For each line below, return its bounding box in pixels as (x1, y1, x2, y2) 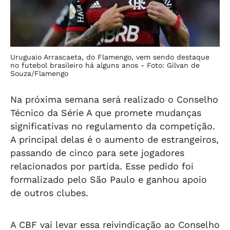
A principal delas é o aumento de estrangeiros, (10, 134, 219, 145)
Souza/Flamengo (10, 69, 68, 78)
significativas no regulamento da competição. (10, 121, 215, 131)
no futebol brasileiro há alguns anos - (10, 61, 147, 69)
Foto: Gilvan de (147, 61, 200, 69)
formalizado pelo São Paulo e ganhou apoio (10, 174, 207, 185)
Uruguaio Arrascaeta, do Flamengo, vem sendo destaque (10, 53, 209, 61)
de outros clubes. (10, 187, 88, 198)
